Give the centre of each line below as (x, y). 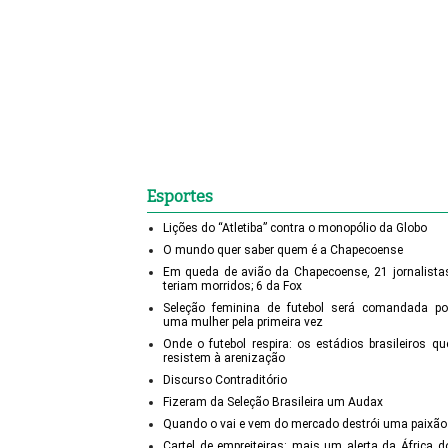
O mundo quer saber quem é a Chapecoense (283, 250)
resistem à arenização (224, 358)
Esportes (180, 197)
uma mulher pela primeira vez (243, 322)
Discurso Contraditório (225, 380)
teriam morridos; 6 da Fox (232, 286)
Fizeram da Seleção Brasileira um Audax (273, 402)
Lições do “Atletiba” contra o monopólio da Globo (295, 228)
